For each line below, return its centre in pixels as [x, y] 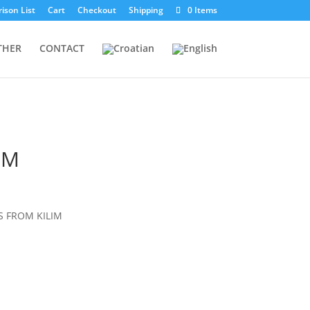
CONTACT [62, 48]
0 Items [202, 10]
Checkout [97, 10]
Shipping [146, 10]
